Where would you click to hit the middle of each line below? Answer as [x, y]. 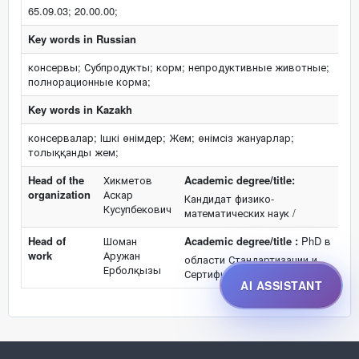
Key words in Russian [82, 39]
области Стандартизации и [251, 259]
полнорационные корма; [89, 81]
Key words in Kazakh [80, 109]
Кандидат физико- [229, 198]
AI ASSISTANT [281, 285]
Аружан [122, 255]
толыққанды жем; [73, 152]
